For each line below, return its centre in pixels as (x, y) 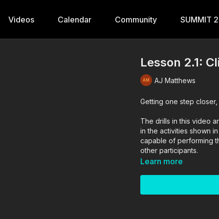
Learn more (162, 161)
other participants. (169, 150)
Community (136, 20)
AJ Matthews (175, 80)
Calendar (75, 20)
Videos (21, 20)
